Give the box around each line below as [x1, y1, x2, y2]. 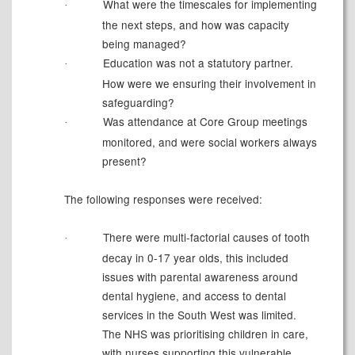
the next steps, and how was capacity [101, 17, 289, 33]
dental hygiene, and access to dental [101, 288, 286, 304]
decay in [101, 250, 147, 266]
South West [177, 307, 235, 323]
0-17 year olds [147, 250, 219, 266]
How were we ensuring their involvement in [101, 75, 316, 92]
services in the [101, 307, 177, 323]
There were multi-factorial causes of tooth [99, 229, 310, 246]
